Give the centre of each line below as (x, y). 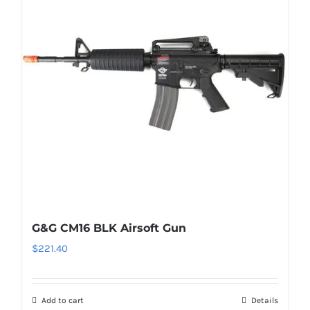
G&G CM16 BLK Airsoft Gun (109, 228)
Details (265, 300)
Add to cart (63, 300)
